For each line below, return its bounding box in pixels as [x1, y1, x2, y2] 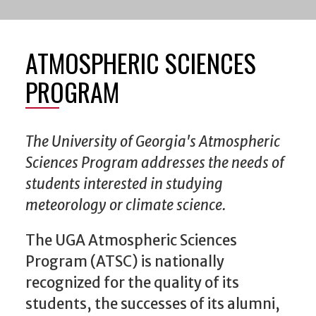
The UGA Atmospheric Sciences [25, 228, 237, 247]
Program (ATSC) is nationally [25, 249, 224, 268]
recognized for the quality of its [25, 270, 239, 289]
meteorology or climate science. [25, 193, 226, 212]
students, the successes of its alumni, [25, 291, 280, 310]
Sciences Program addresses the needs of [25, 150, 284, 169]
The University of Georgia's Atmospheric [25, 129, 280, 148]
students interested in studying [25, 171, 223, 190]
